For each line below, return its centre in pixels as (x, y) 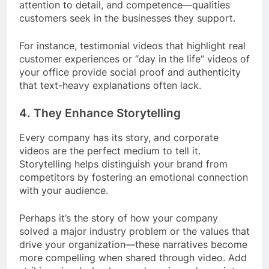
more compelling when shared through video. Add (133, 258)
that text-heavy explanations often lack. (110, 85)
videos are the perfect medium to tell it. (110, 151)
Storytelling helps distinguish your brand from (123, 164)
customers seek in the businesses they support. (127, 18)
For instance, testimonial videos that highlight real (132, 45)
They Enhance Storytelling (107, 113)
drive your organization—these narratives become (133, 245)
